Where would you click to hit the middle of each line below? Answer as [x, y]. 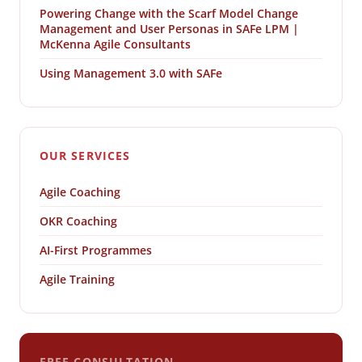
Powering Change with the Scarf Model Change [169, 14]
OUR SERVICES [85, 156]
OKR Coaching [78, 221]
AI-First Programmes [96, 250]
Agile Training [77, 280]
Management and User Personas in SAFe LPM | [169, 29]
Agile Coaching [80, 192]
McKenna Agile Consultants [115, 44]
